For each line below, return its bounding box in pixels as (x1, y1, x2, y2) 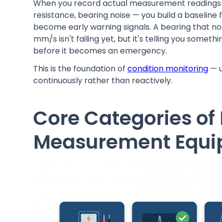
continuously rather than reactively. (33, 75, 173, 87)
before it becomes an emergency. (33, 45, 167, 57)
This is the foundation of (33, 63, 128, 75)
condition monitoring (127, 63, 209, 75)
